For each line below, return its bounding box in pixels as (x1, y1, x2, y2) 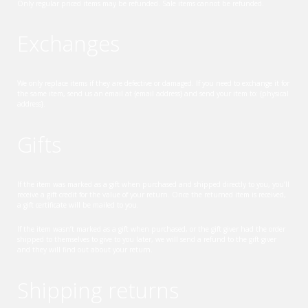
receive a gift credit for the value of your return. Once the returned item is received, (17, 189, 286, 199)
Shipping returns (17, 275, 179, 305)
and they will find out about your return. (17, 245, 153, 255)
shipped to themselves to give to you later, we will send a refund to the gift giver (17, 234, 276, 245)
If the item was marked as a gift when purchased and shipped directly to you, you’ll (17, 179, 289, 189)
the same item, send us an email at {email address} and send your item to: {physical (17, 89, 289, 99)
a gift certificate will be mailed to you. (17, 199, 139, 210)
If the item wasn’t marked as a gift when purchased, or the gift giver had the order (17, 224, 285, 234)
